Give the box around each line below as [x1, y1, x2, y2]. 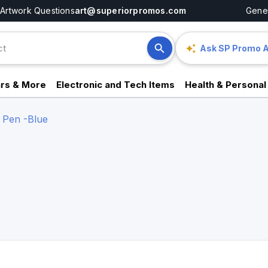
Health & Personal [184, 79, 266, 90]
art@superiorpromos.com [74, 5, 187, 16]
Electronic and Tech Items [56, 79, 175, 90]
